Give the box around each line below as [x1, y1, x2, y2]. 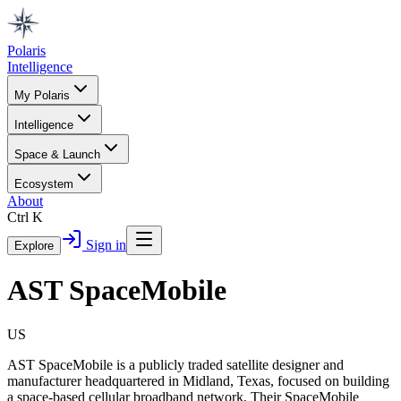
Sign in [82, 237, 126, 252]
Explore [14, 239, 54, 252]
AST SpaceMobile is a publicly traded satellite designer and [7, 356, 344, 372]
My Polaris [14, 89, 70, 102]
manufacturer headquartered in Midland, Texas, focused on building [7, 372, 389, 388]
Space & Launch [14, 148, 100, 161]
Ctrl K [7, 209, 43, 225]
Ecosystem [14, 177, 73, 191]
